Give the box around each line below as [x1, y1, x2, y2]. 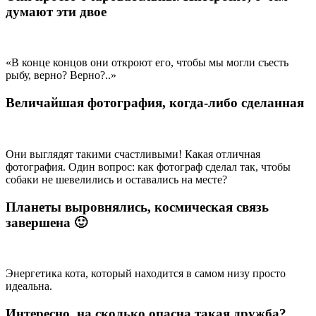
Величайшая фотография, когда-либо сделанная [6, 95, 304, 111]
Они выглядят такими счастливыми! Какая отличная [6, 147, 260, 160]
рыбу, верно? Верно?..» [6, 69, 116, 82]
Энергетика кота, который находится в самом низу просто [6, 267, 286, 280]
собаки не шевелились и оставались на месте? [6, 173, 227, 186]
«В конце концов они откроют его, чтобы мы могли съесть [6, 56, 288, 69]
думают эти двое [6, 4, 107, 19]
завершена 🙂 [6, 214, 87, 230]
